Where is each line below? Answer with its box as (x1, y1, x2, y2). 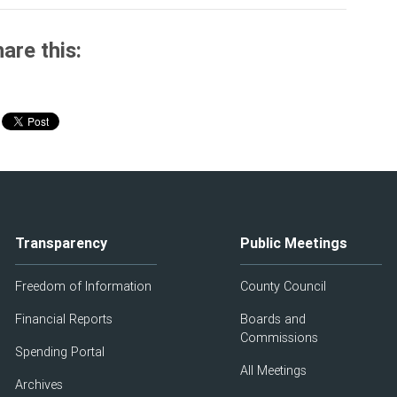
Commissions (239, 330, 318, 346)
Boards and (239, 311, 306, 327)
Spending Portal (15, 344, 105, 360)
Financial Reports (15, 311, 113, 327)
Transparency (15, 234, 108, 252)
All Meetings (239, 362, 307, 378)
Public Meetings (239, 234, 347, 252)
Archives (15, 377, 64, 393)
